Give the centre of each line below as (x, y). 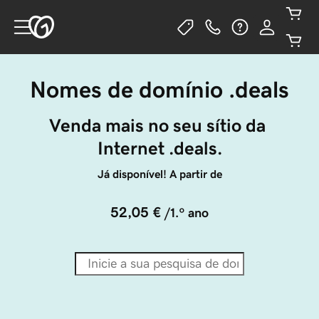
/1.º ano (187, 213)
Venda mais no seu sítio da (159, 125)
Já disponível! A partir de (159, 174)
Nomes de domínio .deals (159, 90)
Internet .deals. (159, 148)
